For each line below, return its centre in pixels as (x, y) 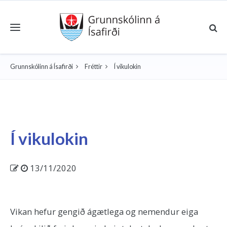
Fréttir (93, 67)
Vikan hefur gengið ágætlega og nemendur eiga (104, 212)
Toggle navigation (30, 21)
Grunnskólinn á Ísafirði (42, 67)
